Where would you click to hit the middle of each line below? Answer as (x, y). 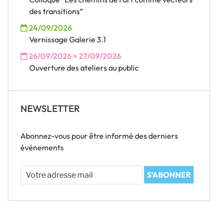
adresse (34, 182)
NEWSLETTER (50, 108)
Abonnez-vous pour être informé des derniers (99, 136)
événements (42, 147)
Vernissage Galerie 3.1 (68, 39)
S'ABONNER (169, 174)
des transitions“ (56, 11)
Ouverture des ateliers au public (84, 67)
